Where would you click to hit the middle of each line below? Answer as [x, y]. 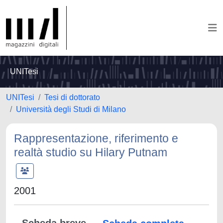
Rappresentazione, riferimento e [96, 138]
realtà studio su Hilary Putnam [91, 152]
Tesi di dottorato [72, 97]
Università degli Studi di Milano [71, 109]
